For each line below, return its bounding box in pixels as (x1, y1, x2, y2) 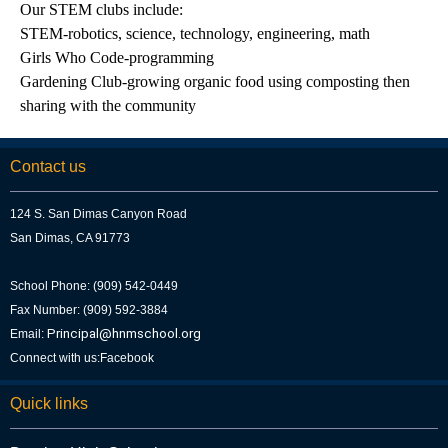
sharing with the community (20, 97, 200, 114)
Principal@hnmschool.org (47, 326, 201, 341)
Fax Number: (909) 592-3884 (10, 303, 168, 317)
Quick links (10, 395, 88, 412)
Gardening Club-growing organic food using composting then (20, 73, 410, 90)
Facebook (100, 351, 154, 365)
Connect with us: (10, 351, 100, 365)
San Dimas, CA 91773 (10, 231, 130, 245)
